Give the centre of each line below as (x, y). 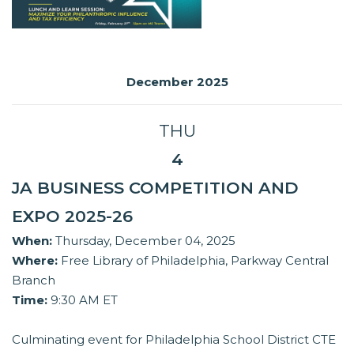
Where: (35, 261)
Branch (34, 281)
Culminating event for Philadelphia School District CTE (174, 340)
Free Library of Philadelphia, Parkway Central (193, 261)
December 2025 (177, 82)
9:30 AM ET (83, 300)
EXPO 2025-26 (72, 217)
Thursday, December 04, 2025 (144, 241)
